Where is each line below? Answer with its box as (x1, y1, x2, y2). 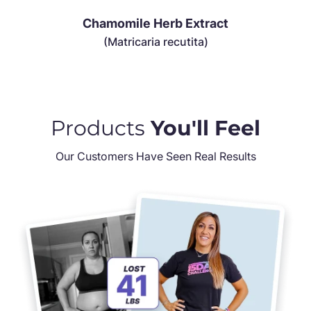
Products (51, 115, 151, 141)
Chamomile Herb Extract (83, 15, 228, 31)
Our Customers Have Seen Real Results (55, 149, 256, 163)
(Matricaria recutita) (103, 34, 208, 49)
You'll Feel (151, 115, 260, 141)
